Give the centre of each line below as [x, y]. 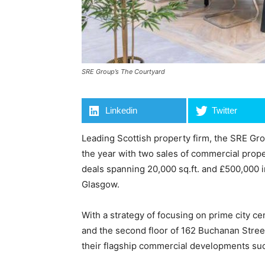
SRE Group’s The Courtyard [123, 72]
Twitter [225, 110]
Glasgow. [101, 184]
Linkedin [122, 110]
